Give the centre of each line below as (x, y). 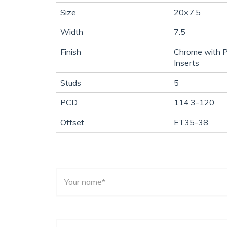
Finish (71, 51)
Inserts (186, 63)
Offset (72, 122)
